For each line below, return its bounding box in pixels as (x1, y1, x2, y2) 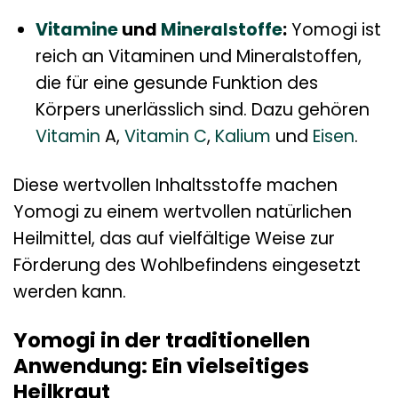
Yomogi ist (286, 18, 381, 43)
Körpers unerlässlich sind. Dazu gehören (35, 98, 370, 123)
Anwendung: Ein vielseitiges (13, 352, 309, 380)
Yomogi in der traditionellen (13, 326, 310, 354)
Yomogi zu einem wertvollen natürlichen (13, 200, 352, 225)
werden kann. (13, 280, 126, 305)
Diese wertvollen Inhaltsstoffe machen (13, 173, 338, 198)
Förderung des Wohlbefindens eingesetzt (13, 253, 361, 278)
